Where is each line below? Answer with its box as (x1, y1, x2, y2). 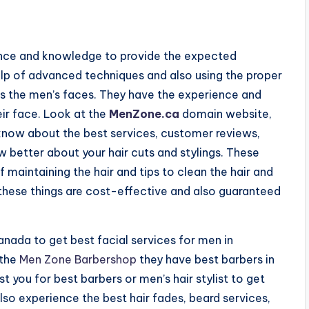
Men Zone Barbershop (19, 252, 137, 266)
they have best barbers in (137, 252, 275, 266)
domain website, (179, 106, 272, 121)
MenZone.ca (109, 106, 179, 121)
